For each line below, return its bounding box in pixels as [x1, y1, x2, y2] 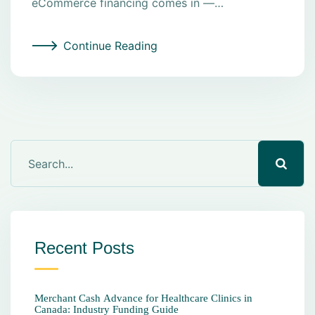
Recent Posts [34, 238, 134, 258]
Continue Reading [63, 39, 157, 53]
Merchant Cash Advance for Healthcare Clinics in [34, 292, 252, 304]
